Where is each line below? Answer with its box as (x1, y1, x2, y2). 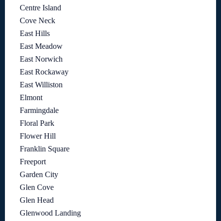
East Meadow (20, 42, 63, 51)
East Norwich (20, 55, 63, 64)
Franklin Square (20, 145, 70, 153)
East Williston (20, 80, 63, 89)
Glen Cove (20, 183, 54, 192)
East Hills (20, 29, 50, 38)
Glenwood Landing (20, 209, 81, 218)
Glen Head (20, 196, 54, 205)
